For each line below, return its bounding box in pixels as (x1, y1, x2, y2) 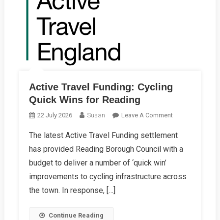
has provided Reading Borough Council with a (28, 144, 183, 154)
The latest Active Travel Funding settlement (28, 131, 178, 140)
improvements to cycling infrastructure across (28, 172, 187, 182)
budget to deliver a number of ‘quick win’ (28, 158, 166, 168)
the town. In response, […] (28, 186, 115, 195)
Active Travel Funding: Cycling (28, 82, 173, 93)
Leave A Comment (121, 111, 173, 119)
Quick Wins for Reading (28, 94, 140, 106)
